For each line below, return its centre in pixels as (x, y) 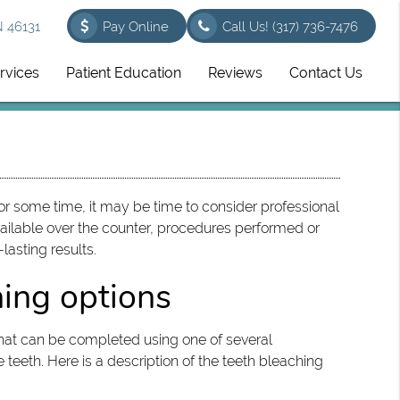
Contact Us (326, 73)
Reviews (236, 73)
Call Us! (248, 27)
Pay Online (136, 27)
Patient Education (124, 73)
